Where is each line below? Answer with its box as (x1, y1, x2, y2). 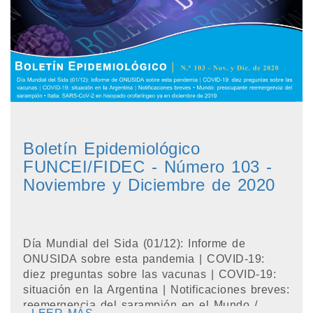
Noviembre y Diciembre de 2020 (23, 175, 275, 194)
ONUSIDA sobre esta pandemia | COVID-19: (23, 253, 265, 265)
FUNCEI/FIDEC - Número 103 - (23, 157, 272, 176)
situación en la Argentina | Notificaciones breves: (23, 284, 289, 296)
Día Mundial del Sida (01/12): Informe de (23, 238, 245, 249)
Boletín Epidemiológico (23, 139, 200, 158)
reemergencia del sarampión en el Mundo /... (23, 299, 267, 311)
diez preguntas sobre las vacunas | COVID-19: (23, 268, 276, 280)
